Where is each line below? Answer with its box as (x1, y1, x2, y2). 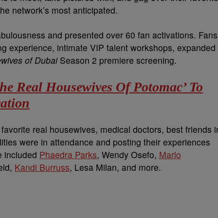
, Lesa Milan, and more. (70, 161, 161, 174)
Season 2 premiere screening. (57, 54, 177, 67)
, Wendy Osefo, (97, 148, 159, 161)
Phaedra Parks (39, 148, 97, 161)
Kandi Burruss (15, 161, 70, 174)
